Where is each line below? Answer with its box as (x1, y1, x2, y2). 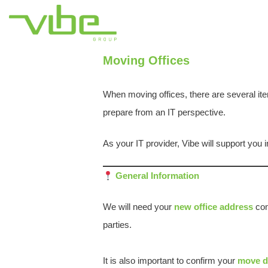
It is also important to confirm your (103, 255, 237, 266)
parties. (103, 220, 132, 230)
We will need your (103, 202, 174, 212)
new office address (174, 202, 253, 212)
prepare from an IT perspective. (103, 107, 226, 117)
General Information (113, 170, 200, 181)
